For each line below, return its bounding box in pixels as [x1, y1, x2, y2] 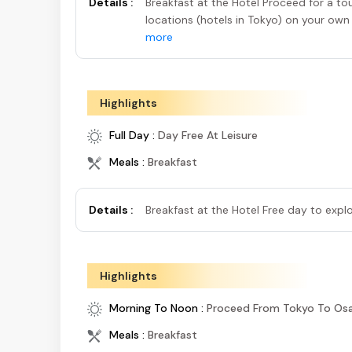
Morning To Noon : [106, 301, 207, 316]
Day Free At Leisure [158, 128, 258, 143]
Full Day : [106, 128, 158, 143]
